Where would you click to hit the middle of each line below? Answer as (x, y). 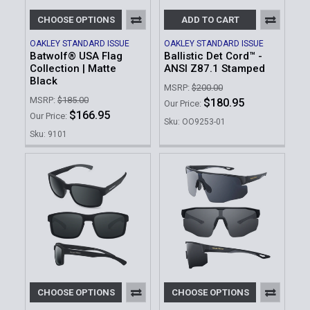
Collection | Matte (73, 68)
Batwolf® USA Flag (76, 56)
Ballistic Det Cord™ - (213, 56)
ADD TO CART (210, 19)
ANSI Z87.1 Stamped (215, 68)
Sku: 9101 (48, 135)
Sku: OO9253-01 (195, 122)
